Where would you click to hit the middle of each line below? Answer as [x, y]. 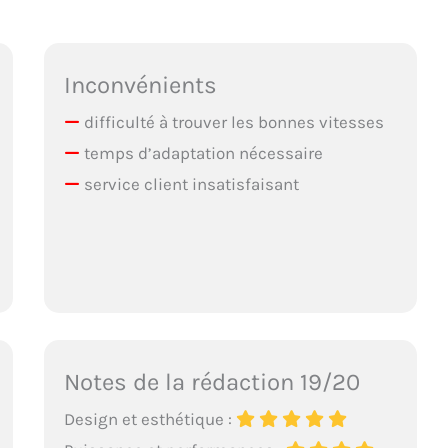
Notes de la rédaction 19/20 [212, 382]
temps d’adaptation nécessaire [202, 153]
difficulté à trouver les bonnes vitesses [232, 122]
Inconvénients [141, 85]
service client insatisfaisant [190, 184]
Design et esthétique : [150, 419]
